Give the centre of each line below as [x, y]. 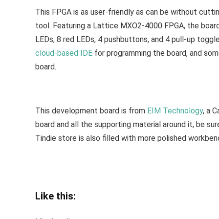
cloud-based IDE [65, 53]
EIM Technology [175, 111]
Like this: [55, 196]
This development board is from [91, 111]
